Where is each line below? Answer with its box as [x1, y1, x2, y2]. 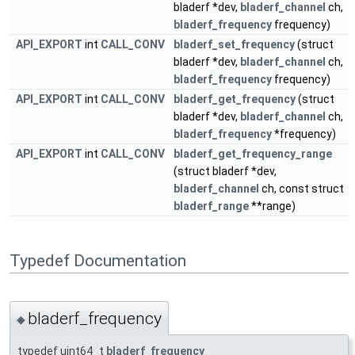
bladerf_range [174, 200, 249, 213]
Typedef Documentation [10, 250, 186, 270]
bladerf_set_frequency [174, 38, 295, 52]
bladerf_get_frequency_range [174, 147, 332, 161]
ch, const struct [259, 182, 344, 196]
